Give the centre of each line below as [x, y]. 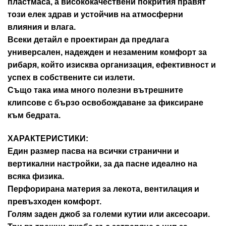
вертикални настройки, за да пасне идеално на [102, 163]
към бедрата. [34, 116]
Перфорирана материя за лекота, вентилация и [103, 189]
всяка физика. [36, 176]
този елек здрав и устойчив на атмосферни [95, 15]
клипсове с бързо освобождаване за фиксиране [105, 103]
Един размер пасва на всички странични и [93, 151]
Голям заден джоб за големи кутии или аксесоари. [109, 214]
